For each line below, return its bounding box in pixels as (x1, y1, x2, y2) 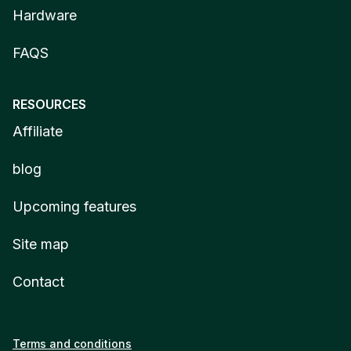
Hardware (13, 6, 77, 24)
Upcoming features (13, 197, 136, 215)
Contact (13, 273, 64, 290)
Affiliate (13, 122, 63, 139)
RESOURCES (13, 96, 86, 112)
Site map (13, 235, 69, 252)
